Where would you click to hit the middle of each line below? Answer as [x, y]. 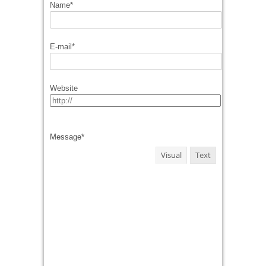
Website [64, 88]
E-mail [61, 47]
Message [66, 137]
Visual [171, 155]
